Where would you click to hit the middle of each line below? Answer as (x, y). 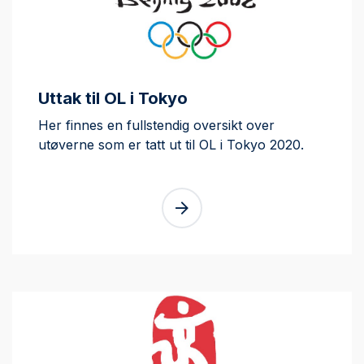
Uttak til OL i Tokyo (113, 98)
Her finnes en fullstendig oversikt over (156, 125)
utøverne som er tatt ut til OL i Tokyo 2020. (171, 145)
